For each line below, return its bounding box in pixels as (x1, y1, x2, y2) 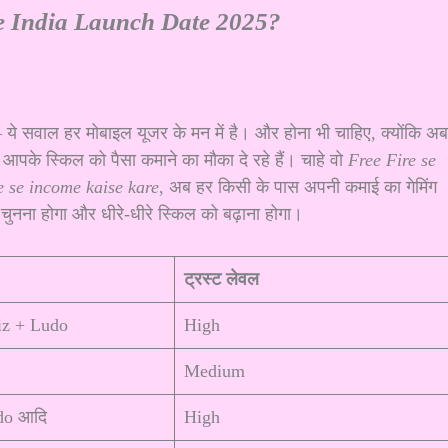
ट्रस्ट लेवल (184, 269, 259, 290)
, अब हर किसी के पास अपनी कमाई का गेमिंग (159, 176, 437, 197)
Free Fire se (348, 149, 436, 170)
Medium (184, 361, 245, 382)
